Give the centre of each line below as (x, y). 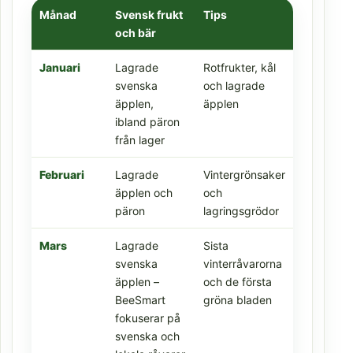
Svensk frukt (149, 15)
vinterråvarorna (243, 264)
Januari (60, 68)
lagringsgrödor (241, 211)
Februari (62, 175)
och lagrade (234, 86)
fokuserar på (148, 318)
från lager (140, 140)
